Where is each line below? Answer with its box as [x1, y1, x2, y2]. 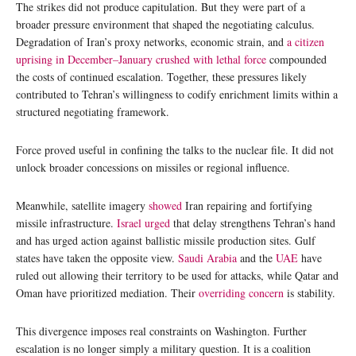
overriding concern [199, 284, 284, 300]
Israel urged [117, 215, 170, 230]
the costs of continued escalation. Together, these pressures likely [16, 68, 307, 84]
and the [237, 250, 276, 265]
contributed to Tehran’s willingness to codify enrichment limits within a [16, 86, 338, 102]
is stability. [284, 284, 335, 300]
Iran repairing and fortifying [182, 197, 312, 213]
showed [149, 197, 182, 213]
